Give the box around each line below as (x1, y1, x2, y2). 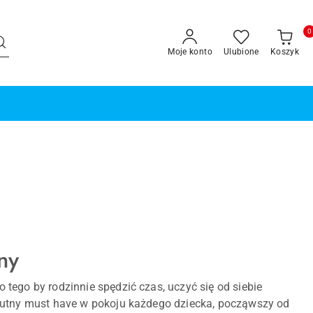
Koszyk (270, 46, 299, 57)
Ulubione (223, 46, 259, 57)
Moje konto (168, 46, 212, 57)
